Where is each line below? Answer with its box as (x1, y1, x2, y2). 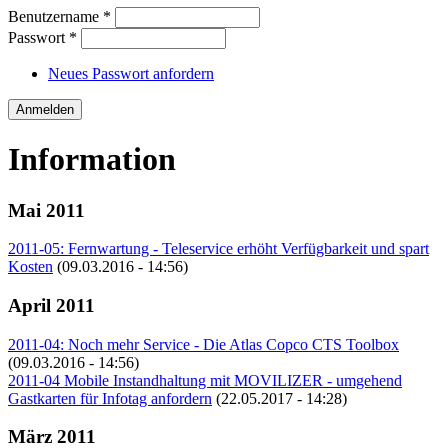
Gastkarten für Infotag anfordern (8, 389, 212, 407)
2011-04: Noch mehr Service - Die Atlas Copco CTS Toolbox (8, 335, 399, 353)
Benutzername (8, 7, 103, 25)
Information (8, 141, 176, 178)
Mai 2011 (8, 199, 85, 221)
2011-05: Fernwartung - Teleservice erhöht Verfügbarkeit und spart (8, 240, 429, 258)
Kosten (8, 258, 53, 276)
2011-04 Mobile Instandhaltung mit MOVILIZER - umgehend (8, 371, 402, 389)
